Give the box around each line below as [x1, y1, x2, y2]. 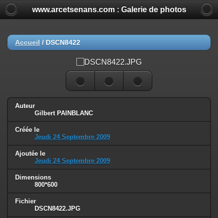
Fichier [15, 197, 36, 205]
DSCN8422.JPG [35, 204, 80, 212]
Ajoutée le [15, 149, 45, 157]
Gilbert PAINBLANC [35, 109, 93, 117]
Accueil [15, 38, 40, 46]
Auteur [15, 102, 35, 109]
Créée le [15, 126, 39, 133]
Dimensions [15, 173, 51, 181]
